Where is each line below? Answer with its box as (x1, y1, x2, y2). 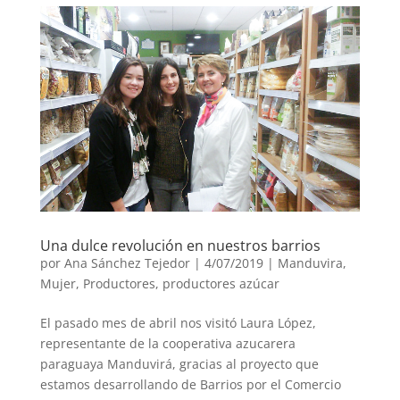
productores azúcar (162, 274, 279, 292)
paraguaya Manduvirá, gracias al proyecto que (39, 354, 319, 372)
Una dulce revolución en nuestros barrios (39, 235, 321, 255)
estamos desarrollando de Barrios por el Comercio (39, 375, 341, 393)
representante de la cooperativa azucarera (39, 334, 296, 352)
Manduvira (277, 254, 343, 271)
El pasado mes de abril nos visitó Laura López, (39, 313, 316, 331)
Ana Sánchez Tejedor (63, 254, 190, 271)
